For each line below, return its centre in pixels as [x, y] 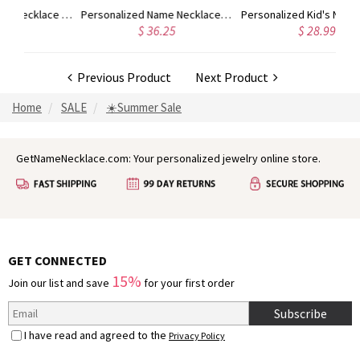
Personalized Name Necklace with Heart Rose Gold [187, 14]
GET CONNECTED [57, 260]
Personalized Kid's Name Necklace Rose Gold [347, 14]
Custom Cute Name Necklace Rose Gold [28, 14]
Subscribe [300, 313]
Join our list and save [60, 283]
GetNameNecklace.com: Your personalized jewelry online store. [168, 158]
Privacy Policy [197, 335]
